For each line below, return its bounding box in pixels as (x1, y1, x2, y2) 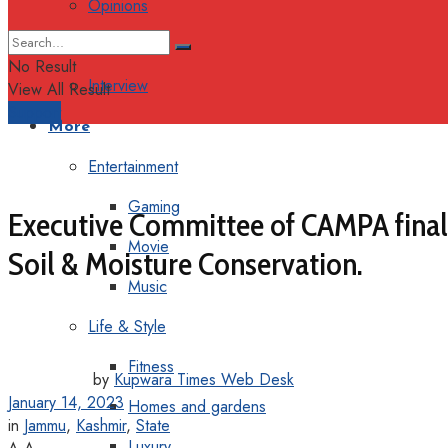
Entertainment (88, 155, 178, 178)
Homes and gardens (128, 395, 266, 418)
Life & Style (88, 315, 166, 338)
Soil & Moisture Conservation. (8, 244, 363, 284)
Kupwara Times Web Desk (114, 367, 294, 391)
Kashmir (76, 413, 126, 437)
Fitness (128, 355, 174, 378)
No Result (8, 55, 76, 78)
